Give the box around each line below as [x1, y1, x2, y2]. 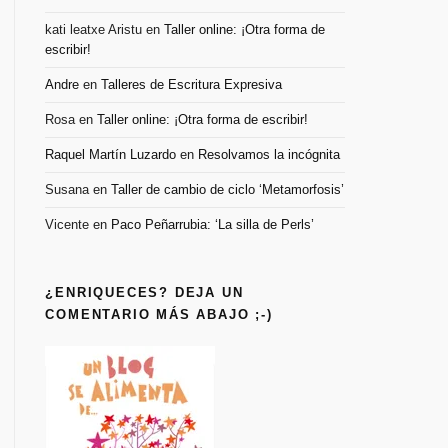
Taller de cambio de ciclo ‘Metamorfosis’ [111, 182, 345, 197]
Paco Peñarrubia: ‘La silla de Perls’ [111, 217, 315, 232]
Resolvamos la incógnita [198, 147, 341, 162]
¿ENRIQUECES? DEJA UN [45, 285, 244, 300]
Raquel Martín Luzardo [45, 147, 177, 162]
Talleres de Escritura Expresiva [101, 77, 283, 92]
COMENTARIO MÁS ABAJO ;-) [45, 307, 273, 322]
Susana [45, 182, 90, 197]
